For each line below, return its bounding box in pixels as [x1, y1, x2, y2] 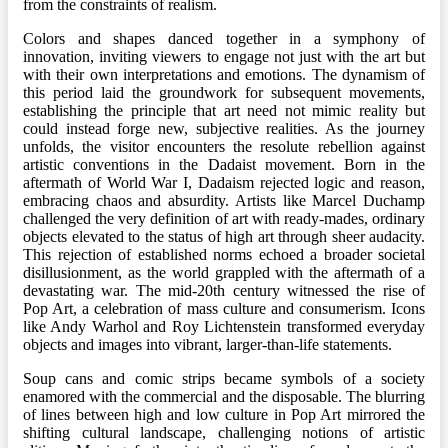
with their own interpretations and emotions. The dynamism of [23, 65, 425, 83]
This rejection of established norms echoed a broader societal [23, 245, 425, 263]
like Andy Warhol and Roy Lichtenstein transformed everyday [23, 317, 425, 335]
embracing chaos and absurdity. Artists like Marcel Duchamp [23, 191, 425, 209]
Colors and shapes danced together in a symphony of [23, 29, 425, 47]
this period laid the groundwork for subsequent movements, [23, 83, 425, 101]
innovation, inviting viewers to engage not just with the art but [23, 47, 425, 65]
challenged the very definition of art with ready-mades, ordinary [23, 209, 425, 227]
